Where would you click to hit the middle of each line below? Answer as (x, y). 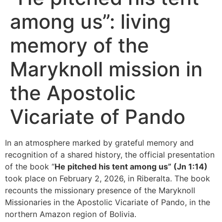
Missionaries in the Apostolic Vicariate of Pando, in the (108, 202)
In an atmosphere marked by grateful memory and (99, 143)
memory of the (80, 45)
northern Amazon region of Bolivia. (71, 214)
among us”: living (90, 22)
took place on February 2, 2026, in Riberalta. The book (108, 178)
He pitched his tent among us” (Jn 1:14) (131, 166)
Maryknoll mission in (106, 69)
